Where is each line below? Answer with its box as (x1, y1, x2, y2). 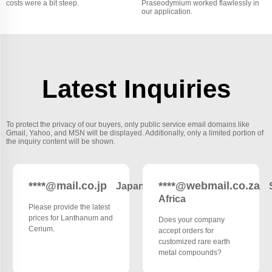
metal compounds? (158, 248, 222, 257)
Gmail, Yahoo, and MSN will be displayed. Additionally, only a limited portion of (6, 128, 263, 137)
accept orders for (158, 226, 214, 235)
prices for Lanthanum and (28, 213, 113, 222)
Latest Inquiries (41, 74, 231, 103)
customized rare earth (158, 237, 230, 246)
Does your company (158, 215, 225, 224)
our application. (141, 7, 192, 16)
